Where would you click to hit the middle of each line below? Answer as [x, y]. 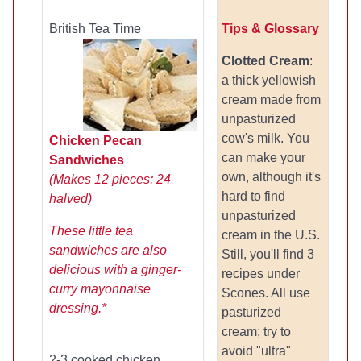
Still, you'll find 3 [268, 254]
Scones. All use [266, 293]
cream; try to [256, 332]
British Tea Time [95, 29]
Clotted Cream [266, 61]
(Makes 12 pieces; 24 [110, 179]
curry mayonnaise [100, 289]
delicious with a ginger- [115, 270]
